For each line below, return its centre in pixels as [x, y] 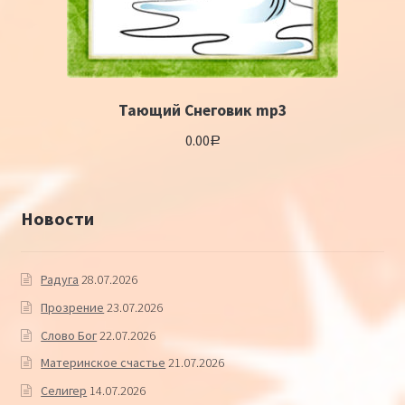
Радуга [60, 280]
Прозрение [73, 307]
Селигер [64, 390]
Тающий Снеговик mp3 [202, 111]
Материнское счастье [104, 363]
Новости [57, 218]
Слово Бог [69, 335]
